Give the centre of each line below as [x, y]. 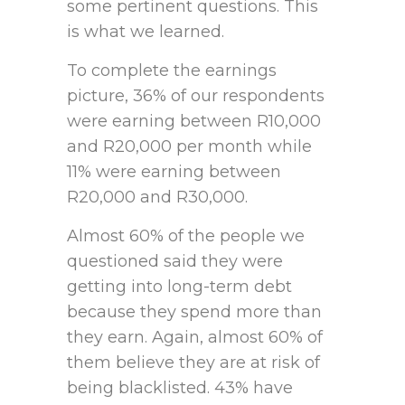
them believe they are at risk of [193, 363]
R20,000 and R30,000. [157, 198]
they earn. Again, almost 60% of [195, 338]
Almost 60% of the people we [186, 236]
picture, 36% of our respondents [196, 96]
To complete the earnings [172, 71]
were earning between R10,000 [194, 122]
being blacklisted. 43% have [180, 388]
